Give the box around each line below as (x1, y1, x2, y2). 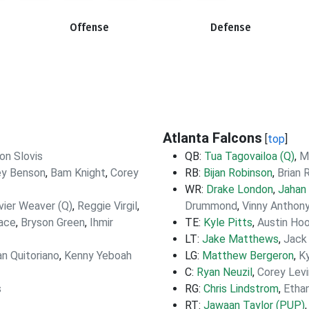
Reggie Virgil (77, 199, 137, 212)
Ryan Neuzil (197, 266, 252, 279)
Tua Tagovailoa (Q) (204, 150, 295, 163)
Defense (210, 21, 251, 34)
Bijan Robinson (203, 166, 272, 179)
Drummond (185, 199, 237, 212)
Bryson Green (21, 216, 85, 229)
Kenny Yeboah (64, 249, 132, 262)
